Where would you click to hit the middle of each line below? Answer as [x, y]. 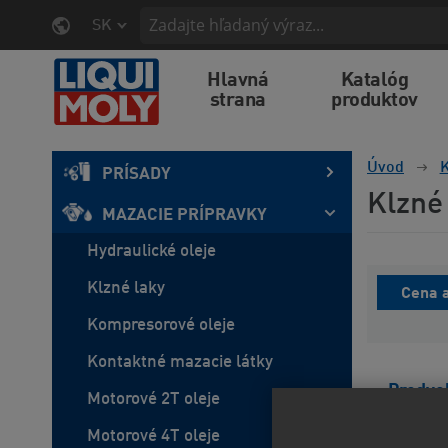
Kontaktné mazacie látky [180, 362]
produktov [374, 101]
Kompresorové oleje [161, 325]
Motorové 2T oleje [153, 399]
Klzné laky [126, 288]
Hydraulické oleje [151, 251]
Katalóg [374, 81]
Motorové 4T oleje [153, 436]
